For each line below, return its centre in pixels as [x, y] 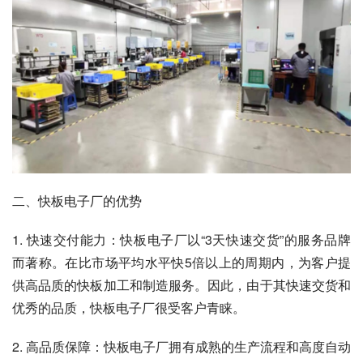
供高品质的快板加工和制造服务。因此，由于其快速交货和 [181, 284]
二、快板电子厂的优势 [77, 200]
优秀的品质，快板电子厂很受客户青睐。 [129, 307]
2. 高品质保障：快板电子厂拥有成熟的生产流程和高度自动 [181, 346]
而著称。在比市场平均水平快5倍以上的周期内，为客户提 [181, 262]
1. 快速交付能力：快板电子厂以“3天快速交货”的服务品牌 [181, 239]
